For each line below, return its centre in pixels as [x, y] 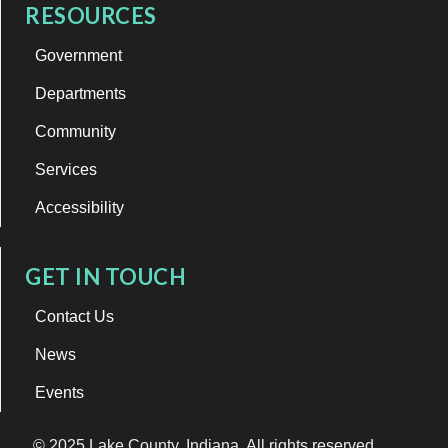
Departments [80, 93]
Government [78, 55]
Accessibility [79, 207]
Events [59, 392]
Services [66, 169]
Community [75, 131]
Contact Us [74, 316]
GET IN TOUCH [105, 276]
